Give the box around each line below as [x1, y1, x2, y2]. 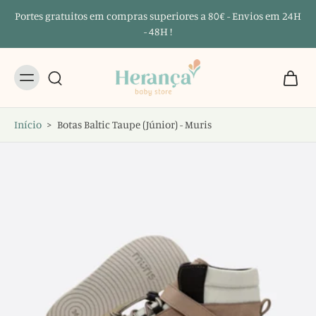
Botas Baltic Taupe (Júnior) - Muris [57, 118, 212, 131]
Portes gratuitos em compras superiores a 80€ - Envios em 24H [15, 9, 301, 23]
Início [14, 118, 42, 131]
